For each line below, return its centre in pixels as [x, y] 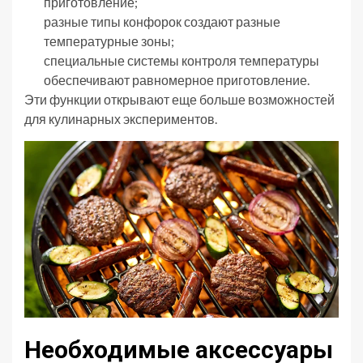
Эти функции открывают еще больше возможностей [179, 99]
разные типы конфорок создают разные [162, 21]
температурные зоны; [109, 41]
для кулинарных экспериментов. [121, 118]
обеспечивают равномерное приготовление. [177, 79]
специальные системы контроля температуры [181, 60]
